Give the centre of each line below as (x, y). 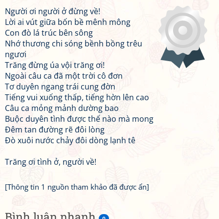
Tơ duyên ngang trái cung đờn (60, 87)
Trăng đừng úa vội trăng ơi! (55, 65)
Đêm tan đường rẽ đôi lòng (55, 130)
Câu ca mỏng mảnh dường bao (62, 108)
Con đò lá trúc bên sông (49, 33)
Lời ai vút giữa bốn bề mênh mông (68, 22)
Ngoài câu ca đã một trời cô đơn (64, 76)
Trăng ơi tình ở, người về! (51, 162)
